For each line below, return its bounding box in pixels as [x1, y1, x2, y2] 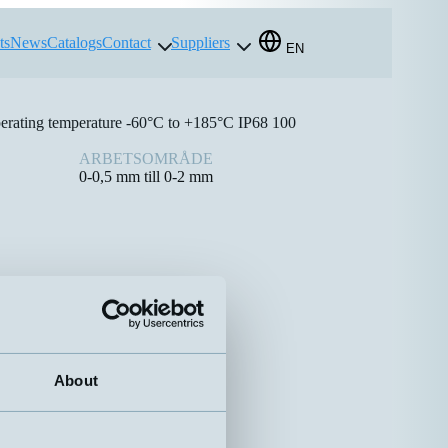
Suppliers [171, 33, 230, 51]
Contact [102, 33, 151, 51]
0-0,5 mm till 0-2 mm [78, 168, 213, 185]
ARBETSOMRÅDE [78, 150, 213, 167]
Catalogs [47, 33, 102, 51]
